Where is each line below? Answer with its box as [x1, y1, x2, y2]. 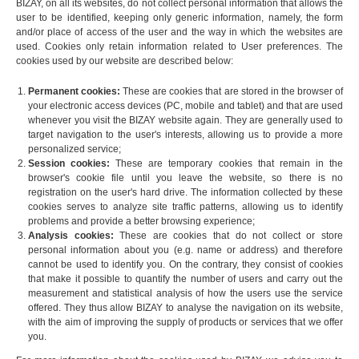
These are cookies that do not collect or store [119, 230, 344, 242]
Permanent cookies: [28, 86, 123, 98]
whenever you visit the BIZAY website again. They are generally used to [28, 115, 343, 127]
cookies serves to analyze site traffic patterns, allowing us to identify [28, 201, 343, 213]
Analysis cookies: [28, 230, 120, 242]
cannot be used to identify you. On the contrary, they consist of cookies [28, 259, 343, 271]
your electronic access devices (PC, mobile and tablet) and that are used [28, 100, 343, 112]
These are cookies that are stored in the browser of [123, 86, 344, 98]
